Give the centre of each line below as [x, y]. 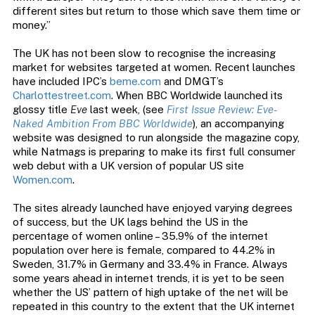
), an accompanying [238, 124]
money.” [31, 25]
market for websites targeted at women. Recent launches [154, 67]
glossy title [41, 110]
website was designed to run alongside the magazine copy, [156, 138]
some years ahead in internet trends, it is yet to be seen [148, 278]
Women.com [42, 180]
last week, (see [127, 110]
